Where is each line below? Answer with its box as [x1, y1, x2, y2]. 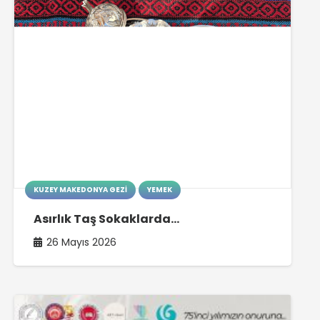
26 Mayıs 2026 [46, 235, 117, 250]
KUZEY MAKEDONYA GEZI [34, 184, 128, 196]
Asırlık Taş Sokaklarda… [34, 210, 180, 227]
